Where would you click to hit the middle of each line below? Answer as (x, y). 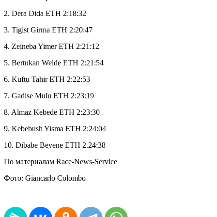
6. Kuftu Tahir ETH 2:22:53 (47, 79)
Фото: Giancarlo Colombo (45, 178)
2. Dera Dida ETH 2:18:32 (45, 14)
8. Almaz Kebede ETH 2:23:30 (52, 112)
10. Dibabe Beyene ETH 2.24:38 (55, 145)
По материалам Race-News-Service (61, 162)
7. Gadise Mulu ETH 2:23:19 (49, 96)
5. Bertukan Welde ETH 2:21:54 (54, 63)
